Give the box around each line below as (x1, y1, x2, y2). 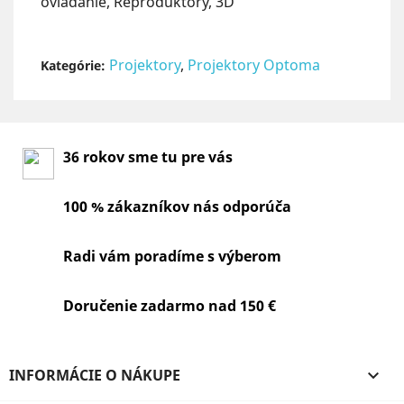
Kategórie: (41, 57, 106, 75)
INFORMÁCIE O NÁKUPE (9, 365, 180, 386)
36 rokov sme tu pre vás (63, 147, 233, 168)
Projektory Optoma (188, 55, 320, 76)
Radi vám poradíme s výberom (63, 246, 281, 267)
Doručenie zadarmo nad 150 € (63, 296, 276, 317)
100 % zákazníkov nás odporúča (63, 197, 291, 217)
